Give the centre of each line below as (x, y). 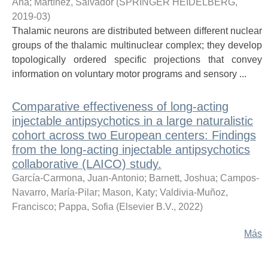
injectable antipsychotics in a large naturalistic (133, 121)
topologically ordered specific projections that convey (137, 60)
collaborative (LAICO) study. (87, 164)
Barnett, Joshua (182, 178)
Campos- (240, 178)
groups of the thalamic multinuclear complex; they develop (137, 45)
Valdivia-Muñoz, (194, 192)
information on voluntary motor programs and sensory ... (129, 74)
